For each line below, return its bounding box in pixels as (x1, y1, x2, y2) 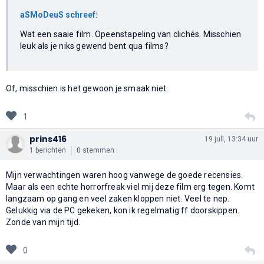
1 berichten (29, 146, 66, 154)
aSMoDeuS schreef (20, 9, 95, 19)
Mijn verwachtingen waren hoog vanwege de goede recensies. (6, 170, 243, 180)
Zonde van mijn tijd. (6, 217, 80, 227)
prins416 (29, 133, 67, 145)
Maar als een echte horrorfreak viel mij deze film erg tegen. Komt (6, 181, 255, 192)
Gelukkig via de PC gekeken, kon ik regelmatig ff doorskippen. (6, 205, 240, 215)
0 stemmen (77, 146, 114, 154)
